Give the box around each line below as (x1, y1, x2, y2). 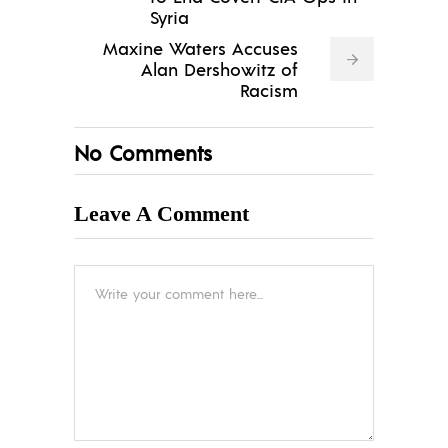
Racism (240, 78, 298, 102)
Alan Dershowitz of (141, 57, 298, 81)
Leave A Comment (74, 201, 249, 227)
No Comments (74, 139, 212, 167)
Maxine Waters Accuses (103, 36, 298, 60)
